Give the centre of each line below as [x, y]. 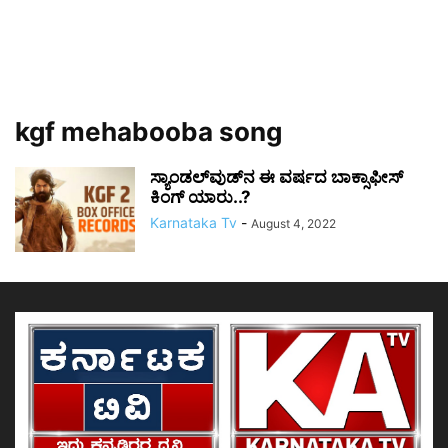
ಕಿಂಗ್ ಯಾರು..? [200, 197]
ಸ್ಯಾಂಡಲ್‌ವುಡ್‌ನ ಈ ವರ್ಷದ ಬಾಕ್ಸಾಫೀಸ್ [276, 177]
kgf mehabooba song [148, 131]
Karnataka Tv [193, 222]
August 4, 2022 [293, 223]
